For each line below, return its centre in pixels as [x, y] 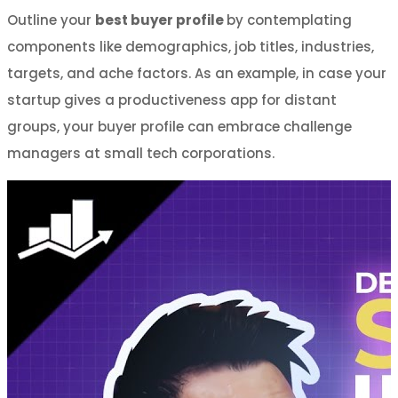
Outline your [51, 20]
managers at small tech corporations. [141, 153]
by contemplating [289, 20]
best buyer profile [159, 20]
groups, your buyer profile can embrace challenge [179, 126]
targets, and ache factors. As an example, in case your [197, 73]
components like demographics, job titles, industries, [191, 46]
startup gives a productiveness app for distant [172, 99]
